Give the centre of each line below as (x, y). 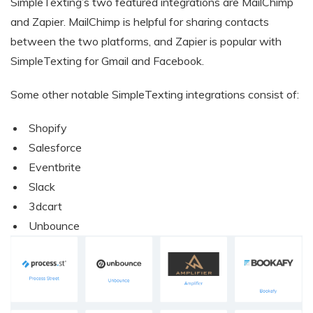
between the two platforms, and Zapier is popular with (146, 41)
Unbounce (54, 226)
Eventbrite (54, 167)
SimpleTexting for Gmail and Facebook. (107, 61)
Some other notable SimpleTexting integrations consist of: (155, 94)
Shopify (48, 128)
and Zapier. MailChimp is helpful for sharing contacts (140, 22)
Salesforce (55, 147)
